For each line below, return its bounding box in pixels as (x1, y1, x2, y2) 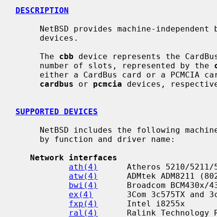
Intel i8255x (98, 199, 185, 208)
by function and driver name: (15, 134, 40, 144)
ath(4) (69, 162, 98, 171)
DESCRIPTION (15, 5, 69, 15)
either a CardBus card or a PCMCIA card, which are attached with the (15, 70, 40, 79)
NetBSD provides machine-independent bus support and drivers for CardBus (15, 24, 40, 33)
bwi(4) (69, 180, 98, 190)
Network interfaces (30, 153, 117, 162)
